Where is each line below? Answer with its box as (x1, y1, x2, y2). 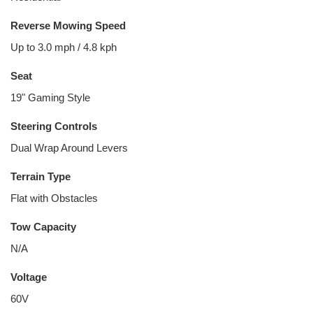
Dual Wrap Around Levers (10, 142, 128, 154)
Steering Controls (10, 120, 97, 132)
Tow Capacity (10, 221, 76, 233)
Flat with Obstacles (10, 192, 98, 204)
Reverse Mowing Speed (10, 20, 126, 31)
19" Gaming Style (10, 92, 90, 103)
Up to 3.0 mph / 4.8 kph (10, 41, 117, 53)
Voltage (10, 271, 47, 283)
